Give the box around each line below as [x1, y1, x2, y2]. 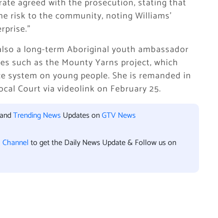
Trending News [13, 109, 61, 122]
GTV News [102, 109, 136, 122]
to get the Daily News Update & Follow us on [31, 136, 176, 149]
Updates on [61, 109, 102, 122]
